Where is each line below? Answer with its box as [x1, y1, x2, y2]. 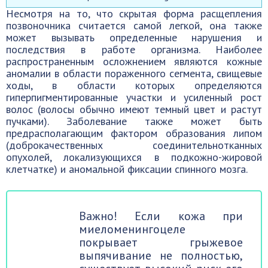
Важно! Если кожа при [79, 208, 243, 224]
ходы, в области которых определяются [6, 78, 262, 93]
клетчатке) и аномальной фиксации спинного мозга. [6, 162, 248, 176]
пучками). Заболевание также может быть [6, 114, 262, 129]
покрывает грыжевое [79, 234, 243, 251]
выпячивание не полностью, [79, 248, 243, 264]
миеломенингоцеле [79, 221, 185, 237]
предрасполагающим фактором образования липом [6, 126, 262, 141]
